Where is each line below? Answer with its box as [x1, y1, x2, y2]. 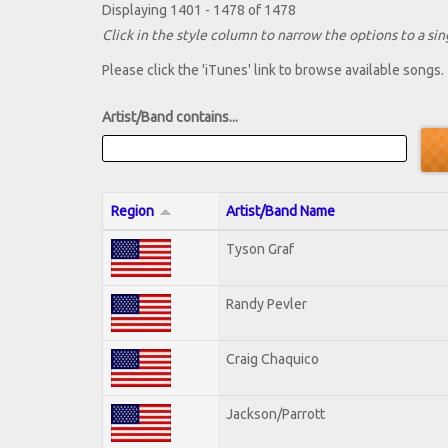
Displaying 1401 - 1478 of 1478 [102, 2, 296, 19]
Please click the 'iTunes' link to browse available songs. [102, 62, 444, 79]
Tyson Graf [226, 240, 294, 257]
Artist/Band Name [226, 202, 335, 219]
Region [111, 202, 154, 219]
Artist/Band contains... [102, 109, 238, 126]
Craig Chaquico [226, 350, 319, 367]
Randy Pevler [226, 295, 307, 312]
